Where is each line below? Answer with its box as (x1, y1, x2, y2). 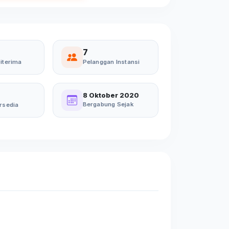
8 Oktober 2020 (82, 91, 139, 99)
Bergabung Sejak (82, 100, 133, 108)
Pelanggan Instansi (82, 58, 140, 65)
